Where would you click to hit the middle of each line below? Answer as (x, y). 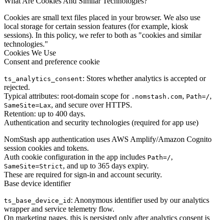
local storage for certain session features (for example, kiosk (96, 26)
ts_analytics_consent (43, 79)
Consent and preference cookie (52, 61)
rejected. (17, 87)
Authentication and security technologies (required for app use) (101, 122)
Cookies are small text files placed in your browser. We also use (102, 17)
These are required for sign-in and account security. (83, 174)
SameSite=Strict (33, 166)
